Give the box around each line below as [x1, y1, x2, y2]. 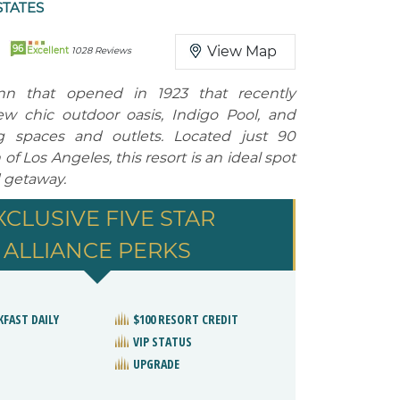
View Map [207, 43, 277, 60]
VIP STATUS [132, 333, 192, 350]
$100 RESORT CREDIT [132, 311, 238, 328]
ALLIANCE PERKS [3, 237, 191, 263]
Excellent [27, 45, 71, 56]
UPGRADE [132, 355, 179, 372]
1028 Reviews [71, 45, 131, 56]
